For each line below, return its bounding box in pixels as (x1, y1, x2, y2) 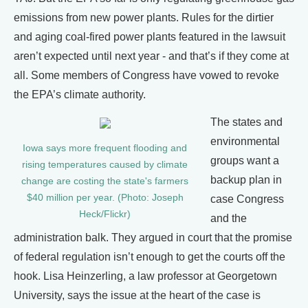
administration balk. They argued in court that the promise (14, 232, 292, 243)
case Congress (210, 193, 284, 205)
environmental (210, 135, 280, 147)
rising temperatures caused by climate (22, 159, 188, 170)
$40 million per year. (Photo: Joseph (26, 192, 184, 203)
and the (210, 212, 247, 224)
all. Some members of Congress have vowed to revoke (14, 69, 279, 81)
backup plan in (210, 174, 282, 186)
